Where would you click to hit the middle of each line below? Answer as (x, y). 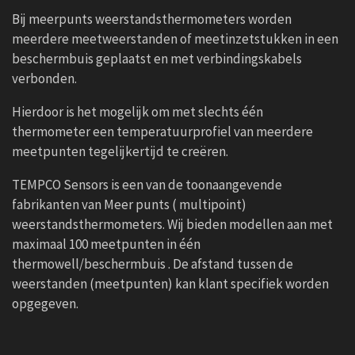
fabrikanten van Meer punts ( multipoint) (129, 205)
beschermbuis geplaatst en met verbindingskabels (157, 59)
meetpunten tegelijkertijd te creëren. (120, 152)
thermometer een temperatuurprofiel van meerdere (162, 132)
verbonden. (44, 79)
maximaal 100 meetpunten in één (106, 244)
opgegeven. (45, 304)
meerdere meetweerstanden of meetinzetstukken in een (175, 39)
